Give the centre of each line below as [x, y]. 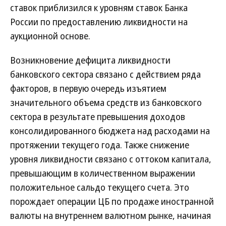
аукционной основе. [50, 36]
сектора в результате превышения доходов [98, 117]
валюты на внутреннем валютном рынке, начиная [110, 215]
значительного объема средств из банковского [106, 102]
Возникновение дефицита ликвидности [90, 60]
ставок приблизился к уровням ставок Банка [99, 8]
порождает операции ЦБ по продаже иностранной [112, 201]
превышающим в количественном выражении [103, 173]
